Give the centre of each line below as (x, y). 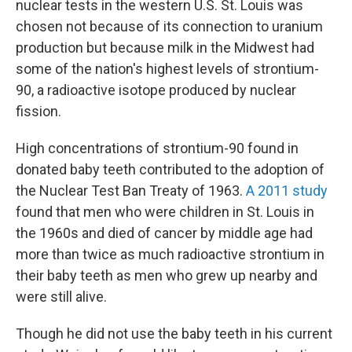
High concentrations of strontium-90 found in (157, 148)
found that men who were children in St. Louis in (165, 212)
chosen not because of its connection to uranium (169, 26)
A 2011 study (287, 191)
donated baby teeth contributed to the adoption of (170, 169)
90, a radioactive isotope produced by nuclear (156, 90)
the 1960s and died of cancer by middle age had (164, 233)
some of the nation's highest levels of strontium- (167, 69)
